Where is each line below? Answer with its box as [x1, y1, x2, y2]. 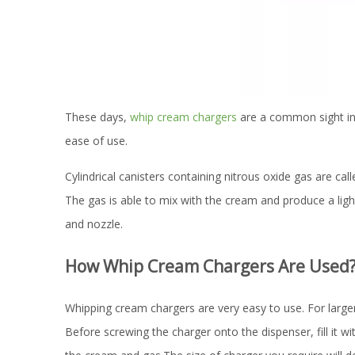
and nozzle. [65, 216, 123, 231]
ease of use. [65, 133, 128, 148]
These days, [65, 109, 130, 124]
